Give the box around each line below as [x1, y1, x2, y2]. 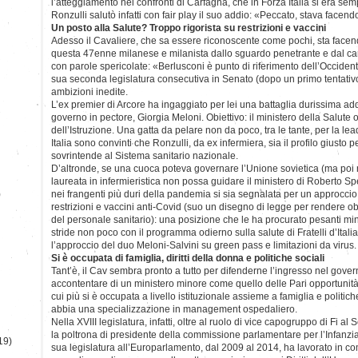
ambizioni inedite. [51, 86, 128, 97]
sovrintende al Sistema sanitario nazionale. [51, 149, 238, 161]
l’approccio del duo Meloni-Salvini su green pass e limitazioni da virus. [51, 239, 356, 251]
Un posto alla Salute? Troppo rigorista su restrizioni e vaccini [51, 22, 326, 34]
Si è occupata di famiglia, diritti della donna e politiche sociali [51, 252, 324, 264]
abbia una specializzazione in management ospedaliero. [51, 303, 297, 315]
